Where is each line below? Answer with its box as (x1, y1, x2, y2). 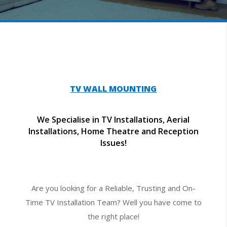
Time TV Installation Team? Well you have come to (25, 197, 202, 207)
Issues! (100, 137, 127, 148)
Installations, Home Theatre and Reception (28, 126, 199, 137)
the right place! (87, 211, 139, 221)
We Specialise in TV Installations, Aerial (37, 114, 190, 125)
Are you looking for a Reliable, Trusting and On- (31, 183, 196, 193)
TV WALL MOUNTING (70, 83, 157, 94)
